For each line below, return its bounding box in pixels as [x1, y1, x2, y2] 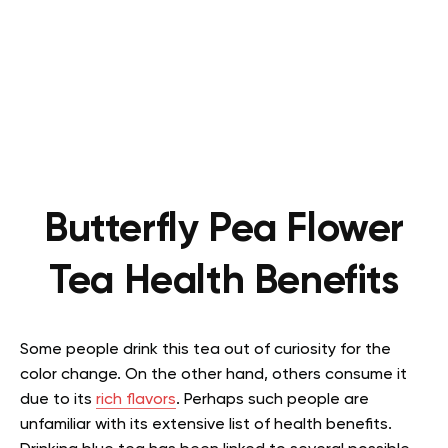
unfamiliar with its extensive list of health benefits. [20, 416, 392, 433]
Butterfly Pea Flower [43, 209, 404, 250]
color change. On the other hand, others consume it [20, 366, 407, 383]
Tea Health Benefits [49, 261, 399, 302]
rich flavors [96, 391, 176, 408]
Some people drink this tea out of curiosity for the [20, 341, 391, 358]
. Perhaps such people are [176, 391, 369, 408]
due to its [20, 391, 96, 408]
